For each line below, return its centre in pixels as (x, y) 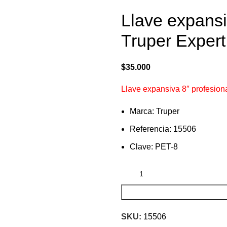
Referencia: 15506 (163, 129)
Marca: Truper (155, 111)
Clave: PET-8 (154, 147)
